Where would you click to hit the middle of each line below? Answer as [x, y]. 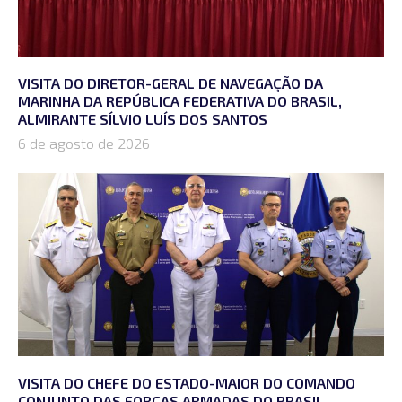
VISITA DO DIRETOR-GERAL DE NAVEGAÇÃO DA [170, 83]
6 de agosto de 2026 [84, 143]
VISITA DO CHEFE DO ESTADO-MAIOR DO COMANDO [187, 382]
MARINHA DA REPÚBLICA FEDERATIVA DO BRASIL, [180, 100]
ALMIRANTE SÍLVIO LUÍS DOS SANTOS [143, 118]
